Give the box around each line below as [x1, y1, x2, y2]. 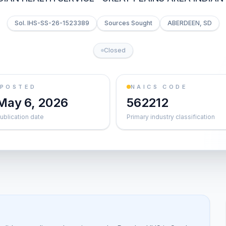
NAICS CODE [131, 83, 188, 90]
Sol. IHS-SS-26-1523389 [14, 19, 89, 27]
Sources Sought [104, 19, 152, 27]
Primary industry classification [127, 113, 215, 121]
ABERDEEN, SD [167, 19, 212, 27]
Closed [103, 46, 126, 54]
